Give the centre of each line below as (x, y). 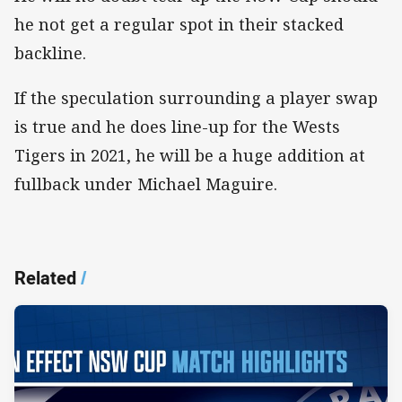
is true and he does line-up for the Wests (177, 127)
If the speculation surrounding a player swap (196, 98)
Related (45, 278)
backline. (50, 53)
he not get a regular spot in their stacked (179, 25)
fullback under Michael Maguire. (146, 184)
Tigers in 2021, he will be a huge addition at (190, 156)
